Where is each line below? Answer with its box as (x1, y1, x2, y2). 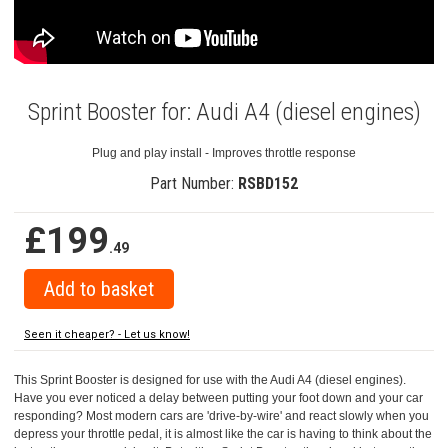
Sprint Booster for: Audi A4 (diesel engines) (27, 97, 421, 126)
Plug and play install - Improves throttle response (92, 145, 356, 160)
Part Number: (150, 173, 238, 193)
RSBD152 (238, 173, 298, 193)
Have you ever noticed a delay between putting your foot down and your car (14, 390, 423, 405)
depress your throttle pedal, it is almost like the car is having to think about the (14, 426, 432, 441)
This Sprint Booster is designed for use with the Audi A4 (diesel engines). (14, 372, 406, 387)
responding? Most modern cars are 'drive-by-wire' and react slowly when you (14, 408, 429, 423)
